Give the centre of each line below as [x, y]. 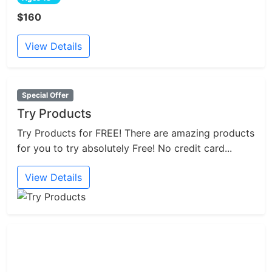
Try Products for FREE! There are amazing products [136, 133]
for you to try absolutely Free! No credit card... [124, 148]
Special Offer [45, 95]
